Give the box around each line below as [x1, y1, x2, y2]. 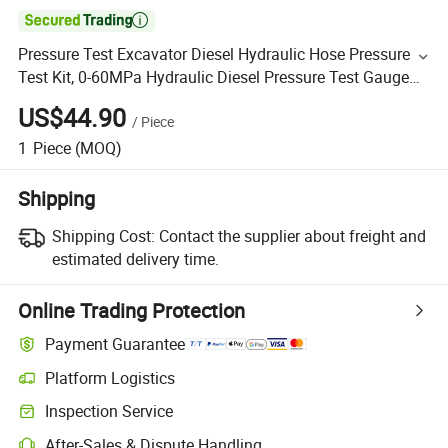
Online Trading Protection [18, 296, 246, 324]
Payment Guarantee [45, 333, 186, 356]
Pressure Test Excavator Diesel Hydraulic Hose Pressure [18, 43, 411, 66]
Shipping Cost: [51, 224, 155, 247]
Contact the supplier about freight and [158, 224, 426, 247]
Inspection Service [45, 400, 174, 423]
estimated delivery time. [51, 247, 219, 270]
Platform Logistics [45, 366, 176, 389]
